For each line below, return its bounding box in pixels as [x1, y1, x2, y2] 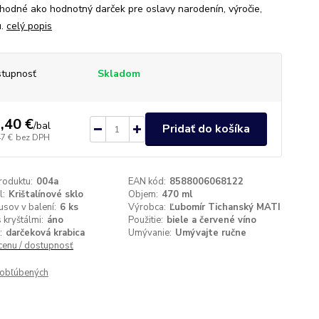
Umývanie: [128, 226, 172, 239]
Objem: [128, 188, 159, 201]
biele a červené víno [167, 214, 257, 226]
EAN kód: [128, 175, 167, 188]
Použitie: [128, 214, 164, 226]
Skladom [97, 67, 140, 80]
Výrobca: [128, 201, 167, 214]
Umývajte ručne [175, 226, 247, 239]
